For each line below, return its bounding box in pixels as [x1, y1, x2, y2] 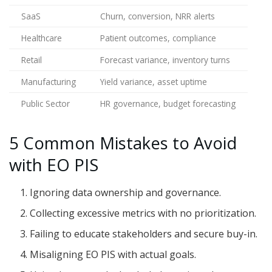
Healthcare [21, 32, 62, 44]
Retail [21, 54, 42, 66]
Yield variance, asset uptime [100, 76, 207, 87]
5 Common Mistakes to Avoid [9, 132, 237, 154]
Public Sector [21, 98, 70, 109]
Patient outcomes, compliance [100, 32, 216, 44]
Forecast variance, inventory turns [100, 54, 230, 66]
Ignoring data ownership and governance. [30, 185, 222, 199]
